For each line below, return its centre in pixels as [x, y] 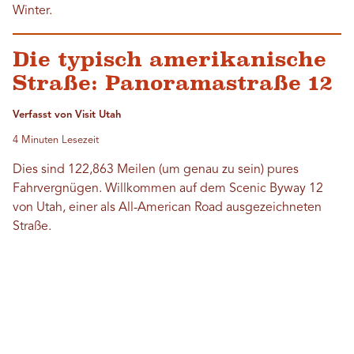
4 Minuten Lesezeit [56, 141]
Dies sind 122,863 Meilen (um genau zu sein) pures [156, 170]
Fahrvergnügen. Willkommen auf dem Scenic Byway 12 [168, 189]
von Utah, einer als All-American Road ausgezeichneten [167, 208]
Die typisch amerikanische [169, 60]
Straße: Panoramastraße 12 [173, 83]
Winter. [32, 11]
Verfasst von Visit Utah [67, 115]
